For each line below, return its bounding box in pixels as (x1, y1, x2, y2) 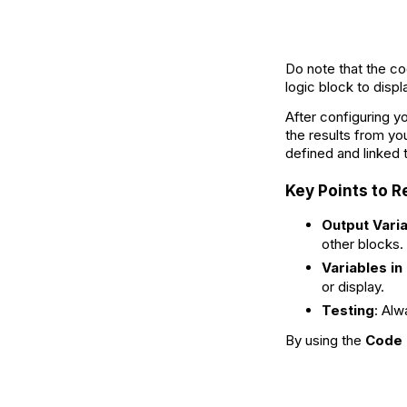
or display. (322, 278, 384, 296)
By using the (285, 332, 365, 350)
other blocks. (322, 235, 403, 253)
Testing (322, 302, 374, 320)
